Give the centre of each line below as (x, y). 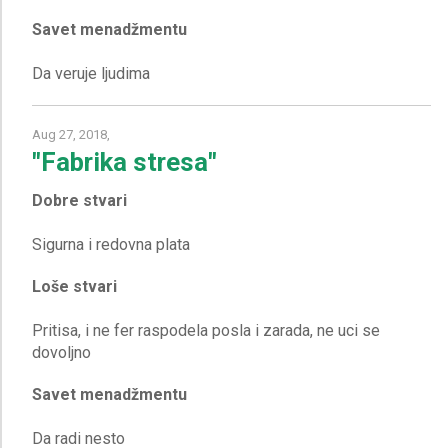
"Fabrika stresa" (124, 162)
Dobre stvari (79, 200)
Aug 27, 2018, (71, 134)
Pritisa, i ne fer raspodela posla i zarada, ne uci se (206, 330)
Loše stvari (74, 286)
